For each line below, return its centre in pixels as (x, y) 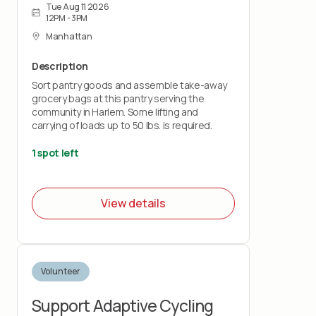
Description (60, 66)
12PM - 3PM (67, 18)
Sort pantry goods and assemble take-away (129, 85)
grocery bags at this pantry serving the (118, 98)
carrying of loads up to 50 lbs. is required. (122, 125)
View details (133, 203)
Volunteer (61, 271)
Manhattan (69, 36)
